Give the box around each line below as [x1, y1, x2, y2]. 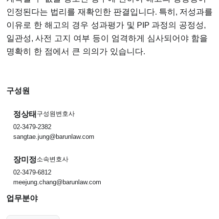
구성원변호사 [37, 110, 75, 117]
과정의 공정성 [152, 21, 204, 30]
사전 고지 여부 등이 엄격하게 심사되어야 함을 [35, 34, 208, 44]
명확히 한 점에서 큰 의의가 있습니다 [6, 47, 143, 57]
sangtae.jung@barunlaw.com [13, 132, 94, 140]
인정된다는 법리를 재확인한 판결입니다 [6, 7, 155, 17]
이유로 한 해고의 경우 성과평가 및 [6, 21, 135, 30]
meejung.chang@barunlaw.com [13, 178, 101, 186]
